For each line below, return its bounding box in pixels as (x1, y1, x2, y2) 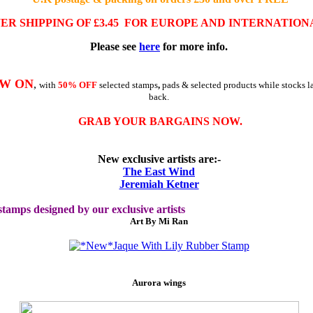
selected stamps (97, 80, 158, 90)
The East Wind (123, 166, 195, 177)
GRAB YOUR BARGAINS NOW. (75, 115, 242, 127)
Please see (90, 41, 139, 52)
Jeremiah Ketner (119, 178, 199, 190)
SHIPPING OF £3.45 (19, 17, 119, 29)
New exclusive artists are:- (97, 153, 221, 165)
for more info (160, 41, 225, 52)
